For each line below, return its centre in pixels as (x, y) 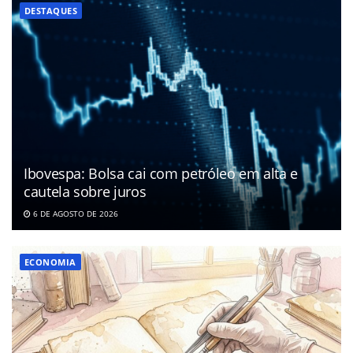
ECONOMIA (50, 262)
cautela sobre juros (85, 192)
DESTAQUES (51, 11)
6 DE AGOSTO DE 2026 (74, 214)
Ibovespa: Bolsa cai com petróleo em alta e (161, 174)
